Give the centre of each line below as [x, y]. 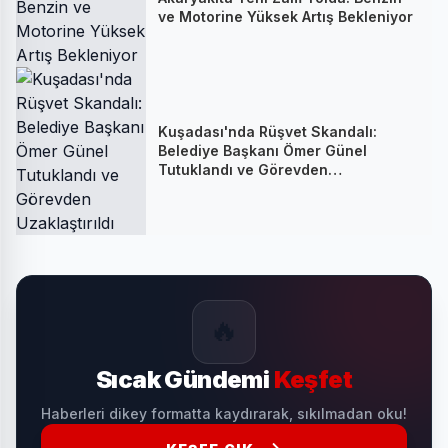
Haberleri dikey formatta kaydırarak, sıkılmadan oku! [224, 413]
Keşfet [312, 379]
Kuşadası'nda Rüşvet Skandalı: [267, 132]
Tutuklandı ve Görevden [243, 170]
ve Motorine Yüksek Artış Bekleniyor [285, 16]
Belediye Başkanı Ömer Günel [262, 151]
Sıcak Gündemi [184, 379]
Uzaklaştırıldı [204, 189]
